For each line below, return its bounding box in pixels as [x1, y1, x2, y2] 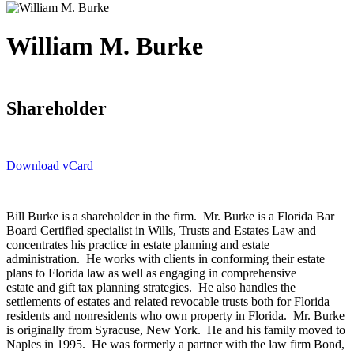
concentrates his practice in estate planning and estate [6, 237, 269, 251]
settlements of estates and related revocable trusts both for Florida [6, 294, 330, 308]
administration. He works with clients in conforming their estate [6, 251, 325, 265]
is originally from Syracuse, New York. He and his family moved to [6, 322, 345, 337]
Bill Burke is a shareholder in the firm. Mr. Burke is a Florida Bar [6, 209, 334, 223]
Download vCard [6, 158, 93, 172]
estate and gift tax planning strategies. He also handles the [6, 280, 296, 294]
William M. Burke [6, 32, 203, 61]
